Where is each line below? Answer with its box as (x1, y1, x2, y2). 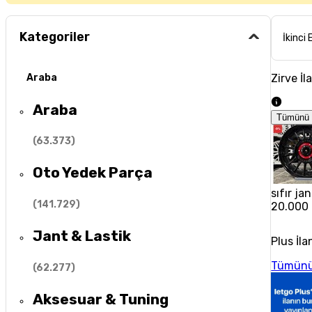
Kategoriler (19, 29, 91, 45)
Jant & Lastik (33, 227, 132, 245)
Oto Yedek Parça (33, 164, 153, 182)
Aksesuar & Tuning (33, 290, 169, 309)
